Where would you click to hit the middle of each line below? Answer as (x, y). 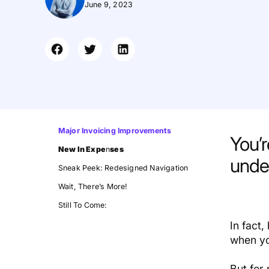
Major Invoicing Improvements (115, 130)
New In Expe (82, 149)
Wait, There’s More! (93, 186)
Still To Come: (83, 205)
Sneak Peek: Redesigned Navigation (123, 168)
